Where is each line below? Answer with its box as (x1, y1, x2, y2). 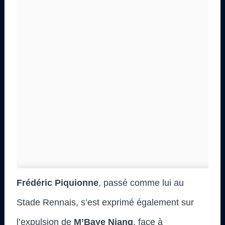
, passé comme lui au (98, 177, 184, 188)
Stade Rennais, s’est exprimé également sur (17, 197, 194, 207)
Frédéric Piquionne (17, 177, 98, 188)
